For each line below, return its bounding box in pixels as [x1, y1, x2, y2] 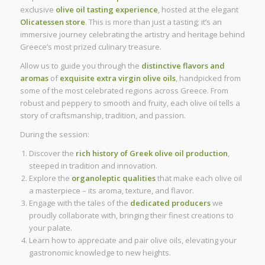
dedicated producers [130, 198, 211, 209]
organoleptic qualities [71, 173, 156, 184]
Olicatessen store [20, 16, 85, 27]
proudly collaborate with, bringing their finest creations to [28, 210, 234, 221]
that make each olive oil [155, 173, 242, 184]
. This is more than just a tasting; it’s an [85, 16, 222, 27]
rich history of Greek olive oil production [75, 148, 228, 159]
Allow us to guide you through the [20, 60, 141, 71]
